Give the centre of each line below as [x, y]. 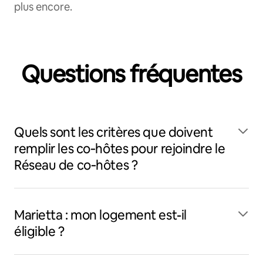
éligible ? [39, 232]
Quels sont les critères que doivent [114, 132]
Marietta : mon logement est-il [100, 215]
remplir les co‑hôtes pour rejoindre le [120, 149]
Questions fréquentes [131, 74]
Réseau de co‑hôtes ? [76, 165]
